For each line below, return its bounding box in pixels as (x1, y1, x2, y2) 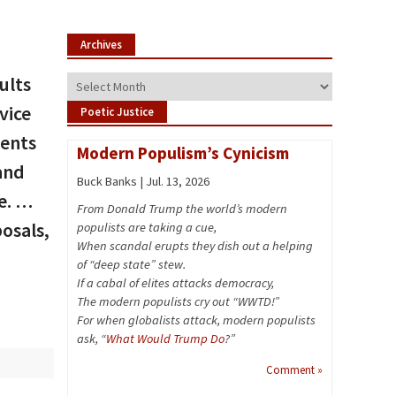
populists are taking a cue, (77, 219, 217, 235)
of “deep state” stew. (77, 256, 186, 272)
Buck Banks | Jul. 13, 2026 (77, 173, 209, 189)
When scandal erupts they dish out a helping (77, 238, 313, 254)
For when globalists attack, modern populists (77, 312, 316, 328)
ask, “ (77, 331, 106, 346)
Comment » (266, 362, 323, 377)
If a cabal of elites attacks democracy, (77, 275, 274, 291)
